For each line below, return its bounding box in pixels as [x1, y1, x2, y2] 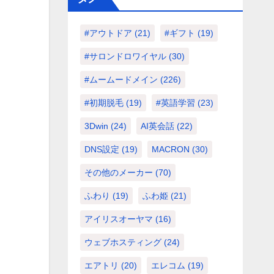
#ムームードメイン [84, 75, 158, 84]
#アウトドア [84, 28, 132, 38]
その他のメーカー [84, 168, 153, 177]
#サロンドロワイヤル [84, 51, 166, 61]
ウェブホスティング [84, 237, 161, 247]
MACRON [151, 144, 190, 154]
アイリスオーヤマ [84, 214, 153, 224]
